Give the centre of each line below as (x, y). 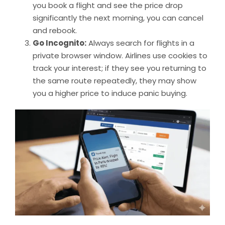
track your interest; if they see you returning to (120, 68)
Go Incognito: (60, 43)
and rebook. (55, 30)
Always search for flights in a (140, 43)
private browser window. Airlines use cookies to (120, 55)
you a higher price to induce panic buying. (110, 93)
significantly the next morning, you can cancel (118, 18)
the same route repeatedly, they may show (115, 80)
